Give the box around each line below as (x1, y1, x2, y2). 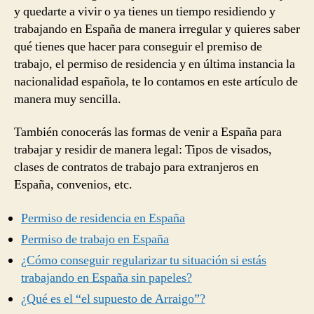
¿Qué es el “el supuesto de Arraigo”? (21, 290, 205, 307)
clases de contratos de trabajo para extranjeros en (14, 159, 259, 175)
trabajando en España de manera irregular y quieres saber (14, 20, 300, 37)
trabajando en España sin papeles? (21, 269, 192, 286)
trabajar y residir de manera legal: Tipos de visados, (14, 142, 272, 158)
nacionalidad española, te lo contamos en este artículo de (14, 73, 298, 90)
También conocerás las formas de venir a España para (14, 124, 282, 140)
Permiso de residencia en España (21, 210, 185, 226)
